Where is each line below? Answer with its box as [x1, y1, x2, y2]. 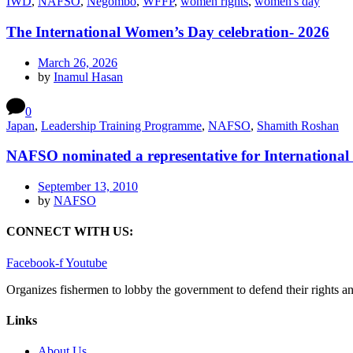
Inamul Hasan [54, 69, 123, 84]
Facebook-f [6, 255, 63, 269]
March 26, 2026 [38, 55, 117, 69]
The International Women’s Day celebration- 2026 [6, 24, 329, 41]
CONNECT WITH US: [6, 225, 133, 239]
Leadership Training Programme [41, 118, 202, 132]
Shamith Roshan [257, 118, 339, 132]
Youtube [65, 255, 107, 269]
